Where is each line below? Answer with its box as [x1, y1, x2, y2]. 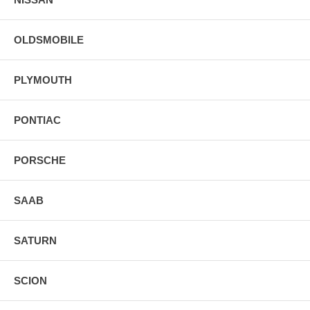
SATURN [14, 234, 57, 246]
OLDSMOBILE [14, 33, 84, 46]
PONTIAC [14, 113, 61, 126]
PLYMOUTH [14, 73, 72, 86]
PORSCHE [14, 154, 66, 166]
